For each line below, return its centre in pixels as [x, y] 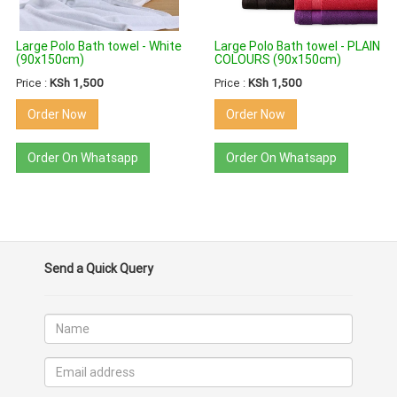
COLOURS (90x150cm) [277, 60]
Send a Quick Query [99, 269]
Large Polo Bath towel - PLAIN [297, 47]
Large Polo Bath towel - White [98, 47]
